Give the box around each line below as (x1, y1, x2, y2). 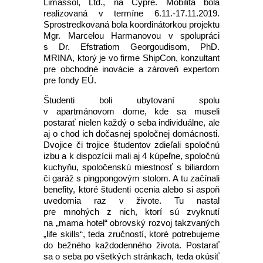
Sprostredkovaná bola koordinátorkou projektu (43, 19, 220, 29)
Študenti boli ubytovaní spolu (43, 95, 220, 105)
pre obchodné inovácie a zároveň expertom (43, 64, 220, 74)
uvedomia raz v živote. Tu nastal (43, 195, 220, 205)
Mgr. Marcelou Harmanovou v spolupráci (43, 31, 220, 41)
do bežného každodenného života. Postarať (43, 240, 220, 250)
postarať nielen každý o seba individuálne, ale (43, 117, 220, 127)
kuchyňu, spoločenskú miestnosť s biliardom (43, 162, 220, 172)
